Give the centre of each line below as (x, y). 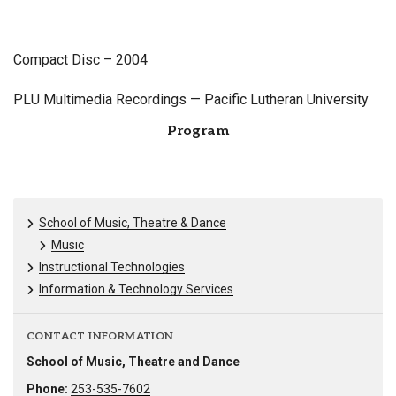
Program (198, 132)
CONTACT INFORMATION (100, 337)
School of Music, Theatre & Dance (133, 223)
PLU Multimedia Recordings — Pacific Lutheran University (191, 100)
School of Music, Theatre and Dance (133, 362)
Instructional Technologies (112, 267)
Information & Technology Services (136, 289)
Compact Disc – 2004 (80, 60)
